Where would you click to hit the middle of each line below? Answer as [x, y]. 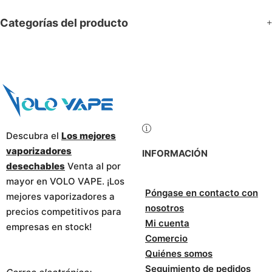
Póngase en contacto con [202, 192]
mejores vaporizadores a [60, 197]
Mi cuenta [167, 223]
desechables [36, 166]
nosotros [165, 208]
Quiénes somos [179, 253]
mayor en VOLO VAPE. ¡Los [65, 182]
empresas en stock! [49, 227]
